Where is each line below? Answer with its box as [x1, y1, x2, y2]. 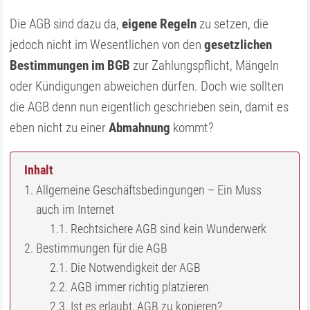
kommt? [170, 120, 215, 136]
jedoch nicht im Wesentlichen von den [10, 37, 205, 53]
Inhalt [24, 163, 54, 178]
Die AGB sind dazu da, [10, 16, 122, 32]
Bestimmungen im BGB [10, 57, 131, 73]
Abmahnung [109, 120, 171, 136]
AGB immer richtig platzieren [71, 280, 210, 294]
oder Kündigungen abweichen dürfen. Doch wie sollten [10, 78, 284, 94]
